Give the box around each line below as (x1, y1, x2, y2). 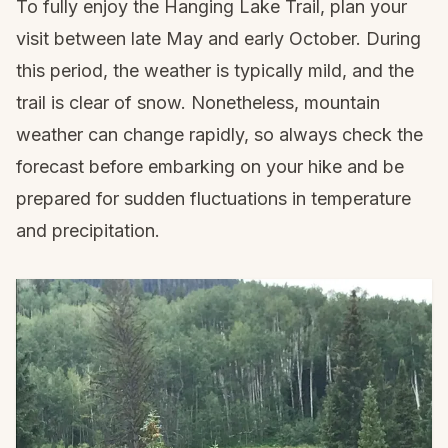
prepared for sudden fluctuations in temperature (16, 188, 411, 209)
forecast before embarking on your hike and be (16, 156, 404, 177)
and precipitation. (16, 220, 160, 241)
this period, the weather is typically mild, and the (16, 60, 414, 81)
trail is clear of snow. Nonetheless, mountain (16, 92, 380, 113)
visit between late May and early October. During (16, 28, 421, 49)
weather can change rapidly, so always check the (16, 124, 423, 145)
